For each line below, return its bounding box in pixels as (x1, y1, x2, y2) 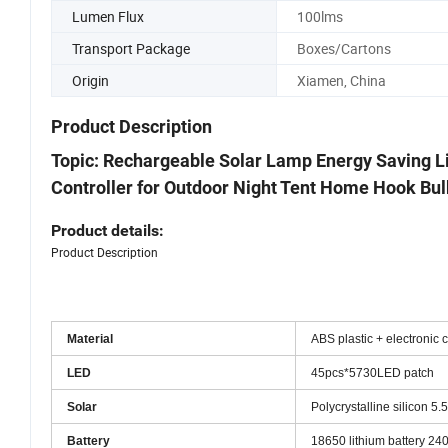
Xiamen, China (296, 87, 386, 107)
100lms (296, 23, 343, 43)
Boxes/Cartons (296, 55, 391, 75)
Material (67, 349, 113, 364)
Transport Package (72, 55, 190, 75)
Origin (72, 87, 109, 107)
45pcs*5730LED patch (311, 383, 434, 398)
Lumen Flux (72, 23, 144, 43)
